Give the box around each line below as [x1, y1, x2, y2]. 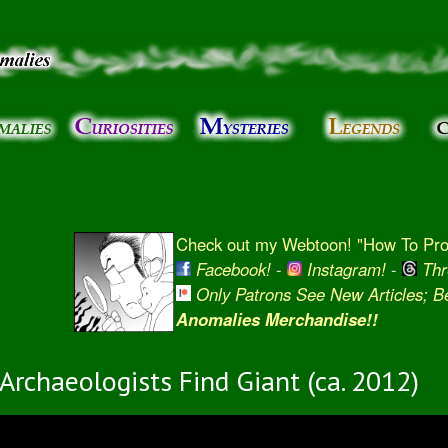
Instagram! [306, 257, 386, 281]
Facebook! [195, 257, 271, 281]
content [160, 46, 204, 65]
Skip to [160, 2, 202, 21]
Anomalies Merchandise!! [175, 307, 378, 331]
